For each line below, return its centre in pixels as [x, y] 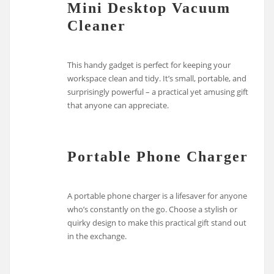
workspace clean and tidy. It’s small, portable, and [157, 78]
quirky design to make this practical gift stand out [157, 222]
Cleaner [97, 26]
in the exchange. [97, 236]
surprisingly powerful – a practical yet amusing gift [158, 91]
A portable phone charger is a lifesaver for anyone [157, 195]
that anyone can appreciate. [118, 105]
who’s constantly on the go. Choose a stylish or [153, 209]
